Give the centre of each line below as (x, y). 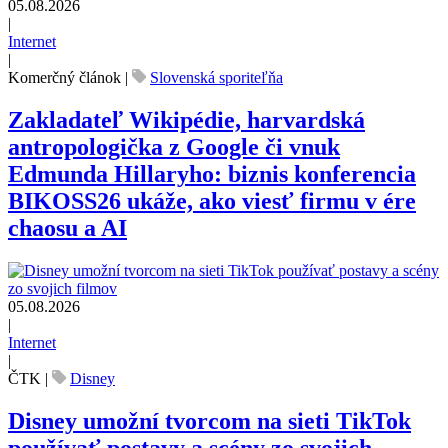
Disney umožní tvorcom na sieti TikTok (209, 421)
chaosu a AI (67, 228)
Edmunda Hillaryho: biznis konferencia (212, 174)
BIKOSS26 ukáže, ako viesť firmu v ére (212, 201)
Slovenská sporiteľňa (216, 78)
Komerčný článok (66, 78)
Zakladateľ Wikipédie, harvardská (186, 120)
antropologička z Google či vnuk (174, 147)
